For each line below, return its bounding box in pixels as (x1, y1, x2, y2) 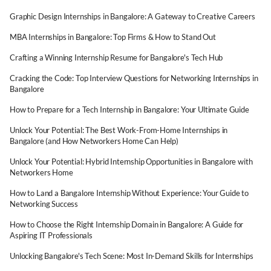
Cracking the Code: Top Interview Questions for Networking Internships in (10, 73, 258, 83)
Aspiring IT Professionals (10, 230, 93, 240)
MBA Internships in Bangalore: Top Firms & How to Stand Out (10, 32, 216, 42)
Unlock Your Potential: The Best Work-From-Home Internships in (10, 125, 228, 135)
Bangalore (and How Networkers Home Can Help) (10, 136, 178, 146)
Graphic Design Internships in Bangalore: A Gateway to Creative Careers (10, 11, 255, 21)
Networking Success (10, 199, 79, 209)
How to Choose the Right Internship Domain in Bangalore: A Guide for (10, 220, 244, 229)
